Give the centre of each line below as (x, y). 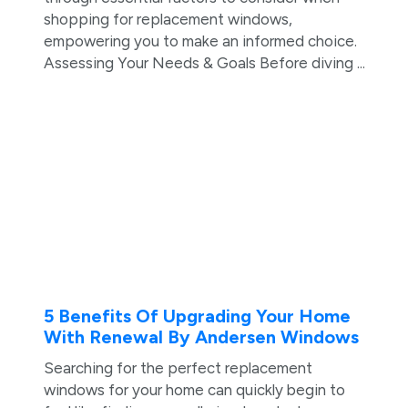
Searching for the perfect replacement (178, 367)
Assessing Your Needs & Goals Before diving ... (204, 63)
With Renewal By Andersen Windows (201, 337)
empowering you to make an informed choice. (200, 41)
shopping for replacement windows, (168, 20)
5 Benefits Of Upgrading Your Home (197, 316)
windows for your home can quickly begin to (194, 389)
